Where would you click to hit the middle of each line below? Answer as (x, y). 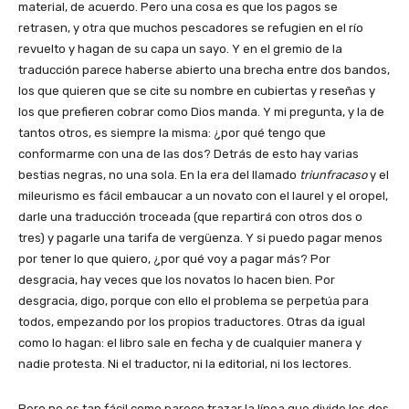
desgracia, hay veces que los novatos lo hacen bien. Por (177, 279)
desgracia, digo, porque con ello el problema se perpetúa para (194, 300)
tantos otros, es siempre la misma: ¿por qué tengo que (172, 132)
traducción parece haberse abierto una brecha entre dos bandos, (204, 69)
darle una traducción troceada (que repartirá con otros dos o (190, 216)
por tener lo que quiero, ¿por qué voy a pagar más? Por (174, 258)
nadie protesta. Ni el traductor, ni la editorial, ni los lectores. (185, 363)
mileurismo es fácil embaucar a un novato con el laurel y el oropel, (203, 195)
